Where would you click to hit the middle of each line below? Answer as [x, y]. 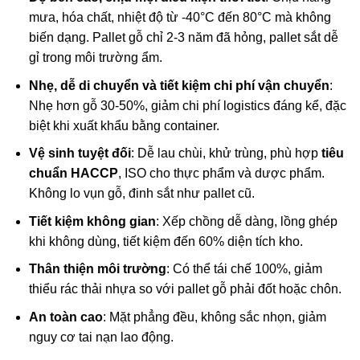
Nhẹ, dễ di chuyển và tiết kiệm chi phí [143, 85]
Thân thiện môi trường [97, 269]
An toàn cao [65, 317]
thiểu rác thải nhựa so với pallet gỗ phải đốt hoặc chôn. [185, 289]
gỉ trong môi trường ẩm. [95, 58]
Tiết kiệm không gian [92, 221]
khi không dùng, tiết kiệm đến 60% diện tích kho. [166, 241]
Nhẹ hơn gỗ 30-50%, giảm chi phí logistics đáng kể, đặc [187, 105]
